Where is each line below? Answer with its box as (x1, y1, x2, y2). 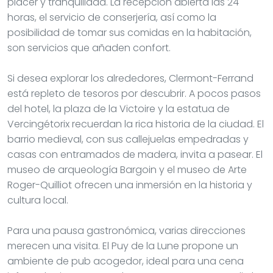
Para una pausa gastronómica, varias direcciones (7, 223, 246, 238)
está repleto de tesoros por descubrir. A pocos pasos (7, 86, 261, 101)
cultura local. (7, 193, 68, 207)
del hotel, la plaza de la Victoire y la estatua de (7, 101, 230, 116)
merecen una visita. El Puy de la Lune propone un (7, 238, 238, 253)
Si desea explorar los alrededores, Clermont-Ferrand (7, 71, 253, 85)
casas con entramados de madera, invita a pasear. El (7, 147, 263, 161)
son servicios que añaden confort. (7, 40, 171, 55)
